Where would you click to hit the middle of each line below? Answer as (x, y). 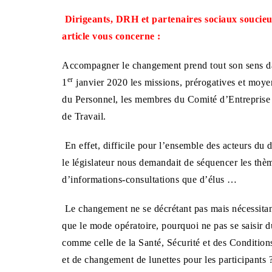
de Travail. (84, 116)
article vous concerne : (111, 36)
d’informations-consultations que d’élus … (150, 179)
